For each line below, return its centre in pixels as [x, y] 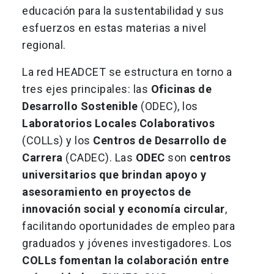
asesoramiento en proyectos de [107, 192]
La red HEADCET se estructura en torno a [127, 72]
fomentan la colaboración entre [144, 261]
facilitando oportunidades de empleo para [128, 226]
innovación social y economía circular [124, 209]
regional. [45, 45]
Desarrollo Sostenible [80, 106]
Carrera [43, 158]
